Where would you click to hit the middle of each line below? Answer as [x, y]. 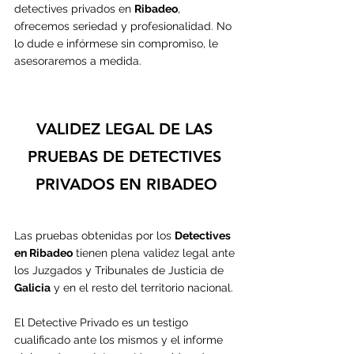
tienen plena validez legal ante [155, 252]
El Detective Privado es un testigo [103, 322]
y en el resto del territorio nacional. [142, 287]
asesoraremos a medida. [78, 60]
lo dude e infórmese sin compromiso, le [118, 43]
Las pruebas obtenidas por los [94, 235]
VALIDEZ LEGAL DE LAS [126, 128]
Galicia [32, 287]
